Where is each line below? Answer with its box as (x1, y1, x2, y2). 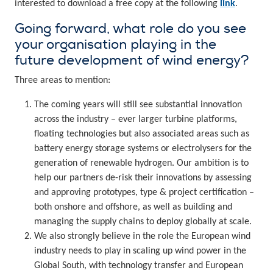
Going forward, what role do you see (15, 20, 246, 38)
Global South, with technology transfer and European (34, 261, 243, 271)
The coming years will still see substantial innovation (34, 100, 242, 110)
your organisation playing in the (15, 36, 216, 54)
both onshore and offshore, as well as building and (34, 202, 232, 213)
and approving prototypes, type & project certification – (34, 188, 254, 198)
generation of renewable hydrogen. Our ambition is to (34, 158, 249, 169)
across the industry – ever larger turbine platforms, (34, 115, 237, 125)
